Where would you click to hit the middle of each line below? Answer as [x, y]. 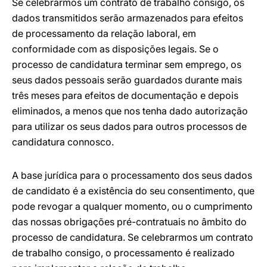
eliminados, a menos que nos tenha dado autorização [130, 111]
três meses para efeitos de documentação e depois [125, 95]
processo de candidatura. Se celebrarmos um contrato [133, 237]
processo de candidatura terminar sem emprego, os [127, 64]
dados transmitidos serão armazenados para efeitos [128, 18]
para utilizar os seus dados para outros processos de [129, 126]
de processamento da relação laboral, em [104, 33]
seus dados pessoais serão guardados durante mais [127, 80]
